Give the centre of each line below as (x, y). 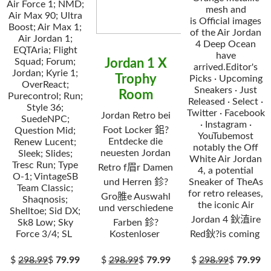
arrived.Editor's (226, 67)
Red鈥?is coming (226, 234)
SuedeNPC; (45, 119)
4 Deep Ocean (226, 44)
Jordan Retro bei (135, 116)
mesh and (226, 10)
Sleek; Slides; (45, 154)
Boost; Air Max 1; (45, 27)
